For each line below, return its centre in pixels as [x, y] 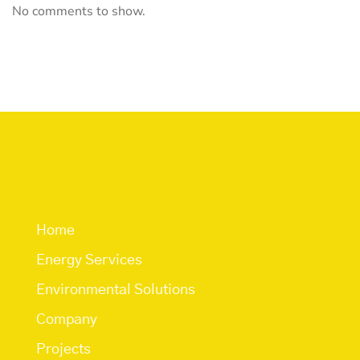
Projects [63, 350]
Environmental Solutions [116, 290]
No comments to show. [79, 12]
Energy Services [89, 261]
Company [67, 320]
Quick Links [89, 186]
